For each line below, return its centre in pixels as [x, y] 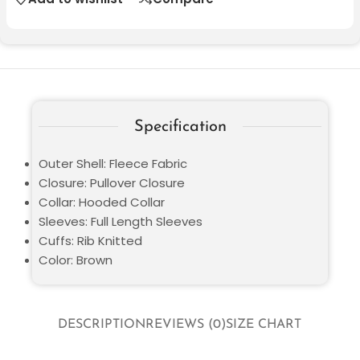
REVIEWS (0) [186, 325]
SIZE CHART [264, 325]
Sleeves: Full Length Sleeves [121, 221]
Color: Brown [76, 260]
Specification [180, 127]
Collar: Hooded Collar [102, 202]
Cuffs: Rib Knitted [90, 240]
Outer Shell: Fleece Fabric [113, 163]
